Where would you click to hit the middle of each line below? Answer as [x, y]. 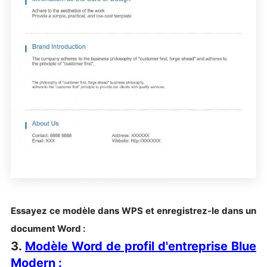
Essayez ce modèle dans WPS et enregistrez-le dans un [133, 210]
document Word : [48, 228]
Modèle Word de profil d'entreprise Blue [141, 246]
